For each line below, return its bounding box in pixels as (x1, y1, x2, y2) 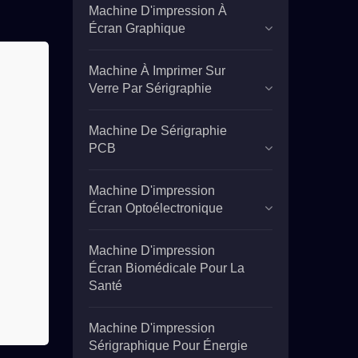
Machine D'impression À (89, 4, 227, 18)
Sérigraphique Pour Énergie (89, 339, 248, 352)
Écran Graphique (89, 22, 185, 35)
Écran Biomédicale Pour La (89, 261, 245, 275)
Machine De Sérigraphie (89, 124, 227, 137)
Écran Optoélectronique (89, 201, 223, 215)
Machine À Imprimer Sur (89, 64, 225, 78)
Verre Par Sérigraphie (89, 82, 212, 95)
